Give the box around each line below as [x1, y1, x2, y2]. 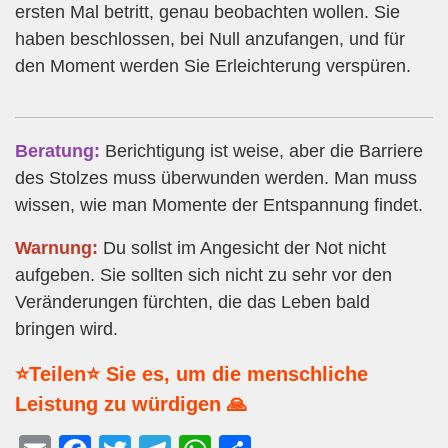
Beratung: [15, 140, 100, 161]
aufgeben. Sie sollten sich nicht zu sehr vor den [15, 264, 392, 285]
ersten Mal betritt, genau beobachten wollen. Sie [15, 2, 400, 23]
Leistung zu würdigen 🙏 [15, 392, 247, 415]
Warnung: [15, 237, 98, 258]
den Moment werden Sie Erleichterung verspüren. [15, 56, 411, 77]
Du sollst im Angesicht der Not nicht [98, 237, 386, 258]
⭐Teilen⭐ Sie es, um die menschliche [15, 362, 368, 385]
